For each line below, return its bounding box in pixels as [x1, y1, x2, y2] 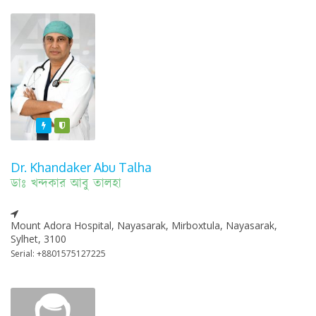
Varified [72, 119, 103, 132]
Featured [54, 119, 90, 132]
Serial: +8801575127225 [11, 248, 106, 260]
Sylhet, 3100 [11, 232, 66, 246]
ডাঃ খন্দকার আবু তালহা [11, 175, 121, 194]
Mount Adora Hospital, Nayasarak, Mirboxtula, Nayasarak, [11, 219, 277, 233]
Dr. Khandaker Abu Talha [11, 159, 152, 176]
